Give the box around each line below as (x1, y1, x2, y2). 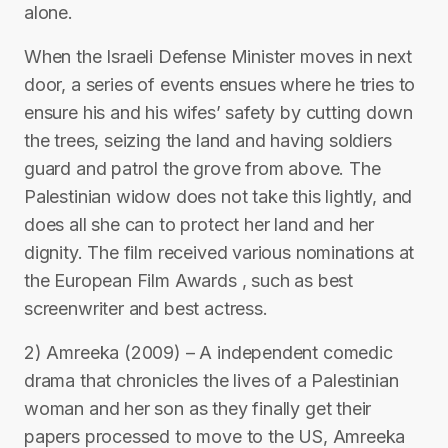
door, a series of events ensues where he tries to (24, 74, 416, 95)
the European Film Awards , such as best (24, 270, 353, 291)
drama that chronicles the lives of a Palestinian (24, 370, 399, 391)
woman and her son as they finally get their (24, 398, 372, 419)
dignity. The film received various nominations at (24, 242, 415, 263)
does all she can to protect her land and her (24, 214, 375, 235)
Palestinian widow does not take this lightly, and (24, 186, 413, 207)
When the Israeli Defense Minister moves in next (24, 46, 412, 67)
